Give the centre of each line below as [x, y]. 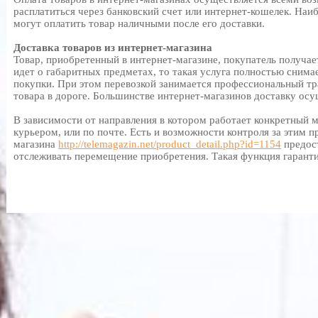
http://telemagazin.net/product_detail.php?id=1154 [170, 144]
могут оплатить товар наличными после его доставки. [139, 23]
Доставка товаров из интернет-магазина [113, 48]
